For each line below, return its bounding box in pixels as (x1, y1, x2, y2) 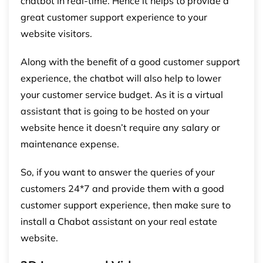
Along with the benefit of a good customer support (21, 55, 240, 68)
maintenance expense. (21, 137, 119, 150)
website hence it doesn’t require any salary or (21, 121, 220, 133)
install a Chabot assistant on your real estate (21, 215, 217, 227)
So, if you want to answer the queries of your (21, 166, 215, 178)
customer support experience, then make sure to (21, 198, 231, 211)
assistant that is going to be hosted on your (21, 104, 210, 117)
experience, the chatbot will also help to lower (21, 72, 221, 84)
